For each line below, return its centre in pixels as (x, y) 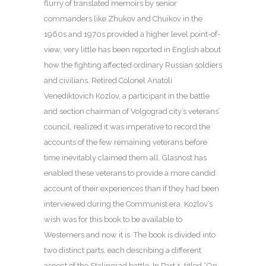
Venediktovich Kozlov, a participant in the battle (127, 96)
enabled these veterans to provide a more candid (130, 173)
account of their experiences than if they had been (132, 189)
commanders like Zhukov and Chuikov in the (123, 19)
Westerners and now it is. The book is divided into (130, 235)
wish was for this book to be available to (113, 220)
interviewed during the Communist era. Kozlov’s (128, 204)
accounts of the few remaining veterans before (126, 142)
